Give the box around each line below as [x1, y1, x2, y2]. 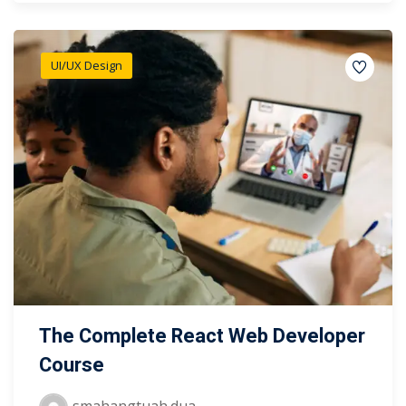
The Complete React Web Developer [39, 322, 365, 352]
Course [39, 351, 104, 381]
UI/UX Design [51, 56, 122, 73]
